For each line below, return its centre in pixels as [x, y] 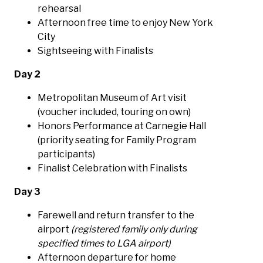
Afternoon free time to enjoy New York [125, 23]
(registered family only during [134, 230]
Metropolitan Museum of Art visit [112, 98]
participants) [66, 154]
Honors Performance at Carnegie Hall [122, 126]
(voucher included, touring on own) [114, 112]
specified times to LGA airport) [104, 244]
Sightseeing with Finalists [95, 51]
